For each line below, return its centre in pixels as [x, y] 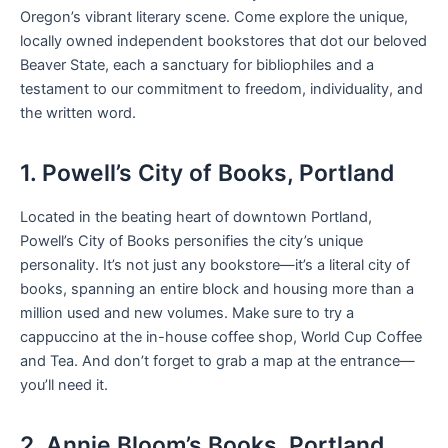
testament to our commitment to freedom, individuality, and [221, 89]
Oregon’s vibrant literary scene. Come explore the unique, [214, 17]
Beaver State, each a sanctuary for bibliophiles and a [197, 65]
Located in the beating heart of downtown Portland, [196, 217]
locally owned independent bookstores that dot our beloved [223, 41]
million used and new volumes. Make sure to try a [187, 313]
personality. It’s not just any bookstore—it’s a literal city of [215, 265]
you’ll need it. [64, 385]
